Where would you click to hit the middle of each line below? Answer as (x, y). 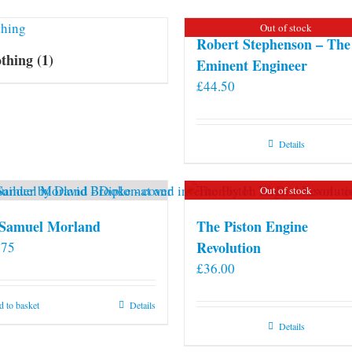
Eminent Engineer (252, 65)
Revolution (229, 247)
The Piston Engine (252, 226)
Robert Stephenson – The (273, 44)
